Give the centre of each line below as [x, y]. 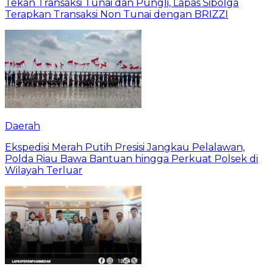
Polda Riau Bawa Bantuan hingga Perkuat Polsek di [131, 159]
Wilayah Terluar [44, 171]
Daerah [22, 126]
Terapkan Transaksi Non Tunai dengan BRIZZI [117, 15]
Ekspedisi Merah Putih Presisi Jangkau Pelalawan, [125, 148]
